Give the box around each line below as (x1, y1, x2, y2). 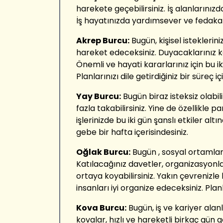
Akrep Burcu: (76, 35, 129, 46)
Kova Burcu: (76, 202, 126, 214)
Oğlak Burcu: (76, 146, 130, 158)
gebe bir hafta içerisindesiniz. (76, 126, 188, 138)
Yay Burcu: (76, 91, 121, 102)
